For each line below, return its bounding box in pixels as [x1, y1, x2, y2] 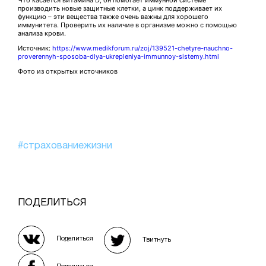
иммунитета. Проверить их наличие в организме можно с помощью [18, 21, 237, 29]
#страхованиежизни [18, 141, 112, 150]
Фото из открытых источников [18, 67, 118, 75]
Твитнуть [142, 237, 171, 243]
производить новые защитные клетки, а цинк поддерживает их [18, 4, 222, 12]
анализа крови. [18, 29, 66, 37]
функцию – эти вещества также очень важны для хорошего [18, 12, 208, 21]
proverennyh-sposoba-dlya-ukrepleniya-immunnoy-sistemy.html [18, 52, 219, 61]
